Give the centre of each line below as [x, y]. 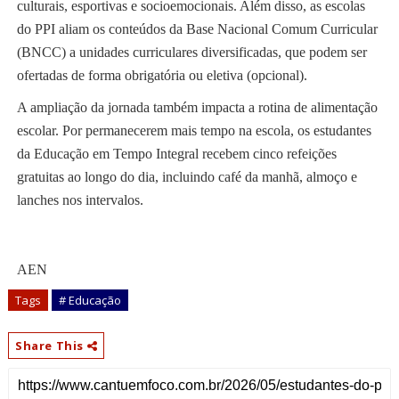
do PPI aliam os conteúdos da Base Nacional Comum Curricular [197, 28]
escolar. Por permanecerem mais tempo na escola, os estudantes [194, 130]
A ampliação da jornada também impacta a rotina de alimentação [197, 107]
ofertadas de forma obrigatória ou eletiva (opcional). [162, 75]
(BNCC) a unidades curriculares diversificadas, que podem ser [191, 52]
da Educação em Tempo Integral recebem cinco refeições [176, 153]
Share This [51, 345]
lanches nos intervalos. [80, 199]
